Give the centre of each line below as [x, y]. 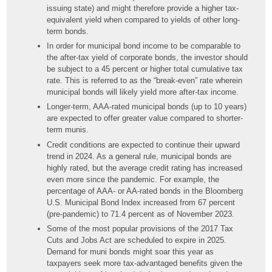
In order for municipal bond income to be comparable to [144, 46]
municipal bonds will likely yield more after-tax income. [143, 92]
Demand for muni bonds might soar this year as [131, 251]
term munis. [68, 130]
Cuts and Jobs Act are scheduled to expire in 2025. [137, 240]
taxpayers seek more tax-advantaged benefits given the [145, 263]
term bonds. [68, 32]
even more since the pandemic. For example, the [133, 179]
